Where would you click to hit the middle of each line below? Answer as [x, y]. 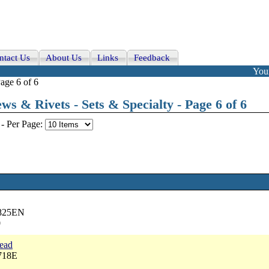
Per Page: [26, 124]
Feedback [152, 58]
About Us [64, 58]
